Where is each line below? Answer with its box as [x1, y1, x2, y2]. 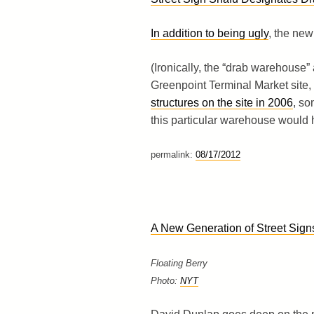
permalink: [150, 149, 196, 160]
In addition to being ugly [150, 27, 268, 39]
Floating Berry [150, 257, 207, 268]
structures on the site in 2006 [150, 96, 293, 109]
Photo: [150, 275, 180, 286]
